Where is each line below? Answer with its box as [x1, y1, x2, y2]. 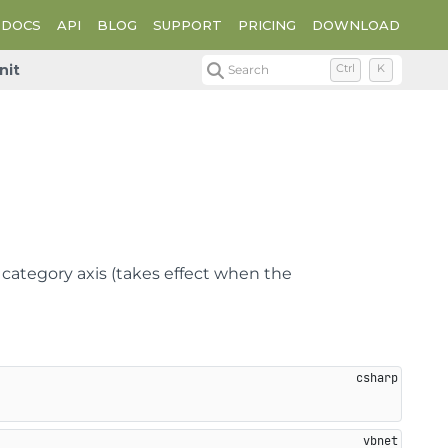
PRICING [238, 17, 296, 33]
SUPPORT [153, 17, 222, 33]
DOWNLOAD [312, 17, 400, 33]
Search [228, 62, 270, 77]
